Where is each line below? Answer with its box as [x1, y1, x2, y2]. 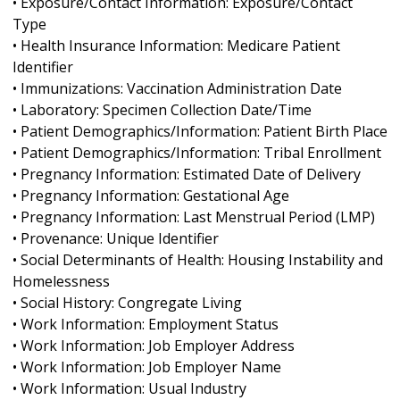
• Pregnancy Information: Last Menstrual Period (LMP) [12, 206, 375, 227]
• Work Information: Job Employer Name [12, 356, 281, 377]
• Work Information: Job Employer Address [12, 335, 295, 355]
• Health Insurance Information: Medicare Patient [12, 35, 340, 55]
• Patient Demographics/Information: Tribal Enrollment [12, 142, 381, 162]
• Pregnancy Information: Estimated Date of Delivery [12, 163, 361, 184]
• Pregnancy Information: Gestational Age [12, 185, 289, 205]
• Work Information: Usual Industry [12, 378, 246, 398]
